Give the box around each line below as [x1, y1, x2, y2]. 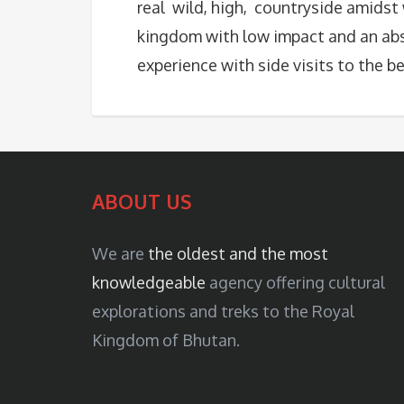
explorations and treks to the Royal [92, 301, 354, 321]
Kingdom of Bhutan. [92, 330, 240, 350]
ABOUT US [92, 189, 192, 214]
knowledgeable [92, 272, 206, 292]
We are [92, 243, 148, 263]
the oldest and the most [148, 243, 328, 263]
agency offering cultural [206, 272, 385, 292]
